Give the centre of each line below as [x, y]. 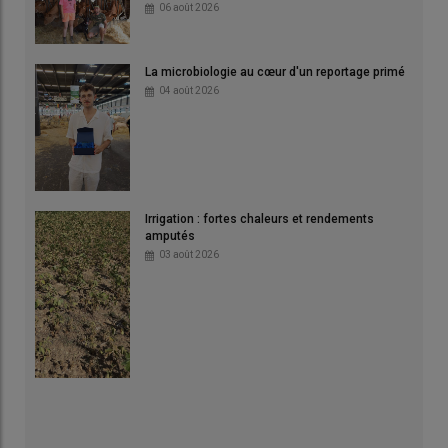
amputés [170, 235]
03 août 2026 [189, 254]
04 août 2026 [189, 90]
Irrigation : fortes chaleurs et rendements [259, 218]
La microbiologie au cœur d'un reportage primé [275, 72]
